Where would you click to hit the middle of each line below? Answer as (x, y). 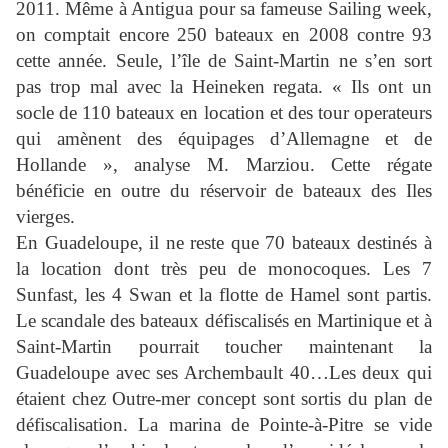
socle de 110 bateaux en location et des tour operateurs (224, 113)
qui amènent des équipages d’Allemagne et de (224, 139)
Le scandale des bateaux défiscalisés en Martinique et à (224, 321)
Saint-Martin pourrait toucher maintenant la (224, 347)
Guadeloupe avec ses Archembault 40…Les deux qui (224, 373)
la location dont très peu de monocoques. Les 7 (224, 269)
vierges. (45, 217)
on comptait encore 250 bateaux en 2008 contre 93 (224, 35)
